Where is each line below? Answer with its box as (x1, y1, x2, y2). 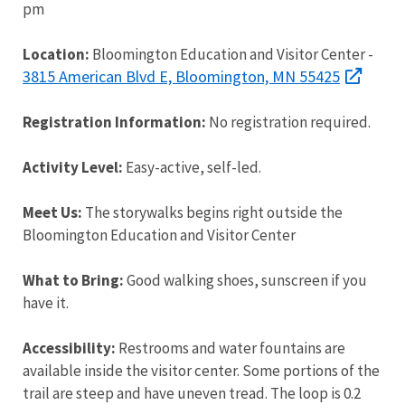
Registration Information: (23, 112, 206, 133)
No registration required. (206, 112, 371, 133)
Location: (23, 44, 89, 65)
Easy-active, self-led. (123, 157, 261, 178)
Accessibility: (23, 338, 116, 359)
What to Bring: (23, 270, 124, 291)
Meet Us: (23, 202, 82, 223)
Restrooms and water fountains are (116, 338, 345, 359)
